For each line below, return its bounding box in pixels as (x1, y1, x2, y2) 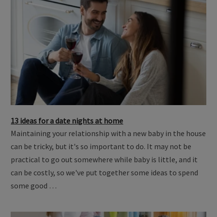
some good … (11, 181, 57, 191)
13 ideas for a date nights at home (11, 116, 124, 126)
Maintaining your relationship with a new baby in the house (11, 128, 206, 139)
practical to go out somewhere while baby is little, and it (11, 155, 198, 165)
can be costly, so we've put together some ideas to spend (11, 168, 199, 178)
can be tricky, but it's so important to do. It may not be (11, 141, 192, 152)
